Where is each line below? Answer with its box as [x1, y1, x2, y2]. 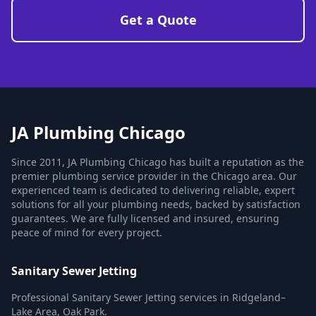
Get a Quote [119, 11, 197, 28]
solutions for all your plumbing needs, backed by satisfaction [11, 197, 300, 211]
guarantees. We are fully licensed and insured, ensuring [11, 212, 279, 225]
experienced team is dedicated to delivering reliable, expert [11, 183, 295, 197]
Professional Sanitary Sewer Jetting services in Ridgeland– [11, 291, 286, 304]
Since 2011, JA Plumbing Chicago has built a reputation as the [11, 155, 304, 169]
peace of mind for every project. [11, 226, 162, 239]
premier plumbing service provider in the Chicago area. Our [11, 169, 297, 183]
